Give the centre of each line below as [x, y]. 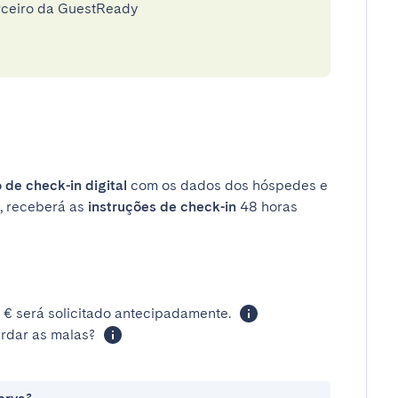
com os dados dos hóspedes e [227, 185]
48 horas [267, 207]
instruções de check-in [162, 207]
